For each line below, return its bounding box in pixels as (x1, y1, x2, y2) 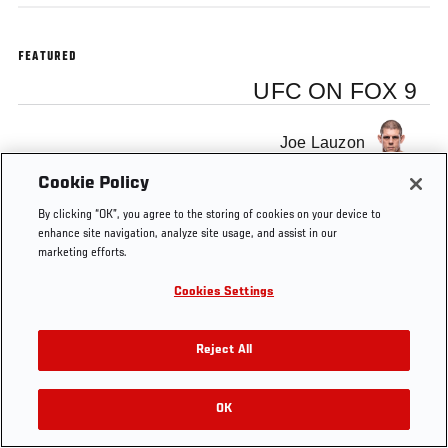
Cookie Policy (38, 174, 150, 193)
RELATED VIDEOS (193, 413, 277, 427)
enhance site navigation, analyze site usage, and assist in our (38, 228, 338, 241)
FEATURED (18, 50, 78, 65)
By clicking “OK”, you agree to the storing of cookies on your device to (38, 209, 382, 222)
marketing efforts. (38, 247, 128, 260)
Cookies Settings (173, 286, 275, 299)
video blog (77, 258, 128, 273)
